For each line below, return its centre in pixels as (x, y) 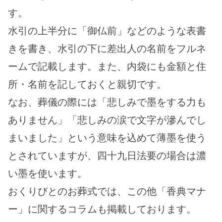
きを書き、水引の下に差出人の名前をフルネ (107, 49)
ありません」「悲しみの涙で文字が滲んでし (107, 120)
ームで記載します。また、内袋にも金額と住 (107, 66)
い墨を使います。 (48, 173)
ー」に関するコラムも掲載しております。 (102, 209)
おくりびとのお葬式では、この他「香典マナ (107, 191)
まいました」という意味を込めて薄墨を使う (107, 138)
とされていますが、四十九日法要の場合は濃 (107, 156)
